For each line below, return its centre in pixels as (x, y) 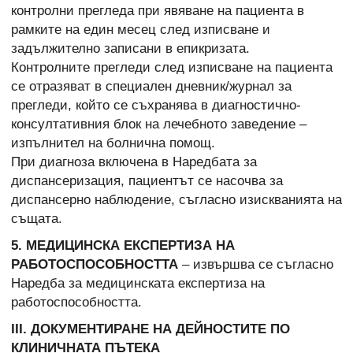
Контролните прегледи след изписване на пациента (172, 67)
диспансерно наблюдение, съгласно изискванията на (176, 199)
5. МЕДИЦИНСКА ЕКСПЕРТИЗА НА (123, 246)
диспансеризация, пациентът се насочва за (147, 180)
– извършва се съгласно (256, 265)
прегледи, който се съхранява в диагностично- (156, 105)
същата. (37, 218)
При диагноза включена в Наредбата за (134, 162)
